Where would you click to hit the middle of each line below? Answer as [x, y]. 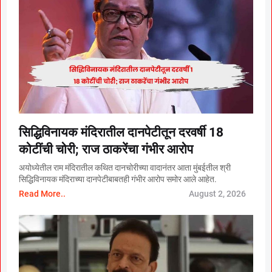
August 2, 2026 [217, 193]
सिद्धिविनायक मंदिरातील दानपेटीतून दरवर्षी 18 [121, 132]
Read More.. [42, 193]
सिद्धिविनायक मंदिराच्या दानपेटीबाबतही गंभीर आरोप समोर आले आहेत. [118, 179]
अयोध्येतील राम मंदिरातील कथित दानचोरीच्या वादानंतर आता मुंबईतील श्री [125, 167]
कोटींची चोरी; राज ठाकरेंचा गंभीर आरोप [106, 149]
